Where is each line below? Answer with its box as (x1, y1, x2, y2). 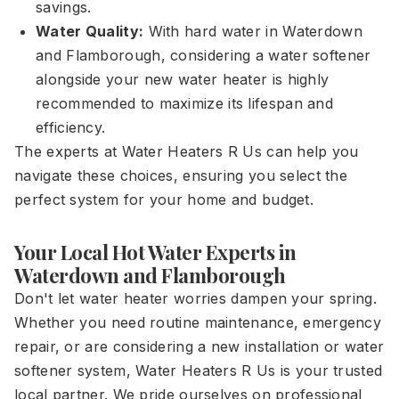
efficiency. (36, 118, 106, 136)
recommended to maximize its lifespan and (36, 94, 333, 112)
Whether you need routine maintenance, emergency (14, 313, 382, 331)
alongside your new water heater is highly (36, 70, 330, 88)
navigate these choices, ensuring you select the (14, 167, 348, 184)
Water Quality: (36, 22, 144, 40)
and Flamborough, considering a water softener (36, 46, 371, 64)
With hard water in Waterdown (143, 22, 362, 40)
